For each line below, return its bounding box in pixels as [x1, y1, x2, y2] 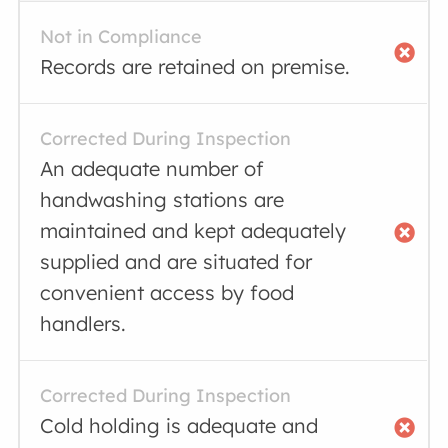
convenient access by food [40, 280, 295, 305]
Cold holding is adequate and [40, 413, 319, 438]
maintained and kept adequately [40, 218, 347, 243]
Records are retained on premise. [40, 54, 351, 79]
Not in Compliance [40, 25, 203, 48]
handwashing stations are [40, 187, 285, 212]
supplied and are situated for [40, 249, 313, 274]
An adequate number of [40, 156, 265, 181]
